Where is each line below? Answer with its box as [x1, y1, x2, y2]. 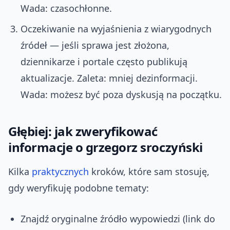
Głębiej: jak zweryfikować [8, 123, 158, 140]
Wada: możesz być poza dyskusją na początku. [21, 88, 222, 101]
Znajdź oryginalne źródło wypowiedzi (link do [21, 213, 215, 225]
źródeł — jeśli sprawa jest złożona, [21, 39, 169, 52]
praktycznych [32, 165, 89, 178]
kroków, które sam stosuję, [89, 165, 209, 178]
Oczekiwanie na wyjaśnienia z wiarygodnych [21, 23, 212, 35]
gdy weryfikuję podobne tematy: [8, 182, 149, 195]
